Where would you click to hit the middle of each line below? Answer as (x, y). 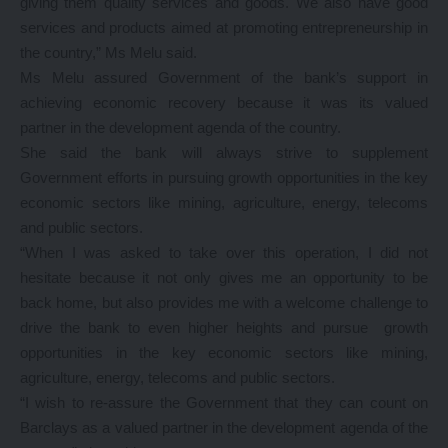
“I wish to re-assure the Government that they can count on (224, 402)
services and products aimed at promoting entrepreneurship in (224, 27)
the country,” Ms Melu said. (108, 52)
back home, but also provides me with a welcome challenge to (224, 302)
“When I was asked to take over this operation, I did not (224, 252)
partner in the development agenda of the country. (180, 127)
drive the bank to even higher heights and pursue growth (224, 327)
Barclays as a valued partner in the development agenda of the (224, 427)
